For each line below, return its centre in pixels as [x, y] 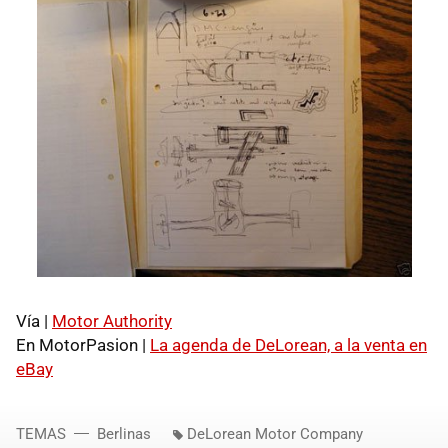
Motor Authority [112, 320]
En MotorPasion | [83, 344]
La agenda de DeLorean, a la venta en [288, 344]
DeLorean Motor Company [275, 433]
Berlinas [124, 433]
